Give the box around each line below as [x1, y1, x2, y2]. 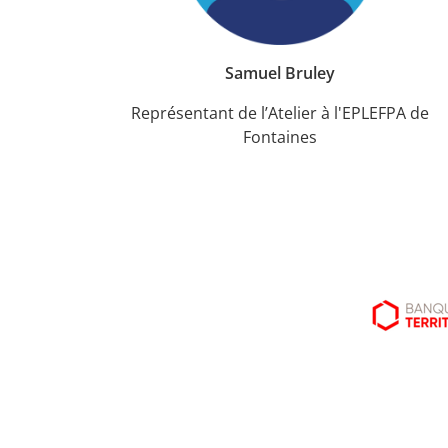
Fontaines [243, 125, 317, 148]
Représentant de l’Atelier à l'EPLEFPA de [131, 101, 429, 124]
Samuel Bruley [225, 61, 335, 84]
